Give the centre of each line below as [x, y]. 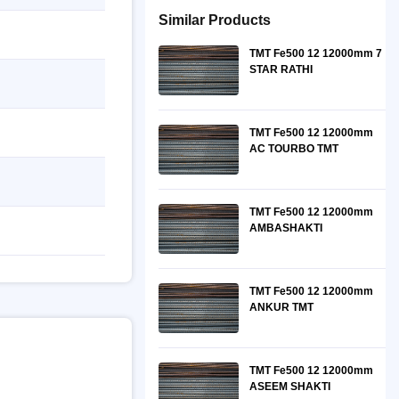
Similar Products [215, 20]
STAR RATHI [281, 69]
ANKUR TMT [281, 307]
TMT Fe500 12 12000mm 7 [316, 53]
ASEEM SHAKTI [290, 387]
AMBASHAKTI [286, 228]
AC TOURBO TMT [294, 149]
